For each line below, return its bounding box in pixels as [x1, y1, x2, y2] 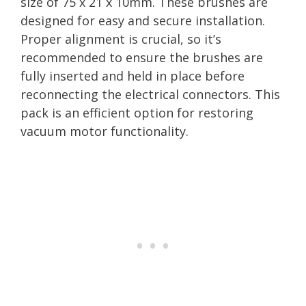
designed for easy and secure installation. [20, 12, 265, 29]
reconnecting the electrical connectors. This [20, 85, 280, 102]
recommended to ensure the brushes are [20, 48, 263, 66]
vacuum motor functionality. [20, 122, 189, 139]
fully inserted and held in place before [20, 67, 245, 84]
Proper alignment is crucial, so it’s [20, 30, 221, 47]
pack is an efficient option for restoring [20, 104, 253, 121]
